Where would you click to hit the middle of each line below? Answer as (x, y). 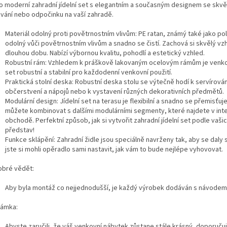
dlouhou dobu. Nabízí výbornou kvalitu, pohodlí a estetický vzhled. (105, 53)
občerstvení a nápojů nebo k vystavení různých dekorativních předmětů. (115, 91)
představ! (20, 130)
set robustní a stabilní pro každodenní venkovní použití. (89, 72)
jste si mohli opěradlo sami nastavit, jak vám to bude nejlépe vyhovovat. (114, 149)
